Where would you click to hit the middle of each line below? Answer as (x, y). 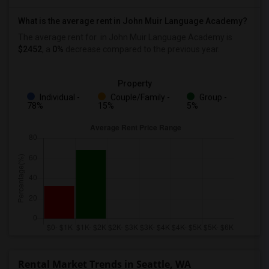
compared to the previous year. (160, 49)
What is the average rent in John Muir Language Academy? (133, 21)
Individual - (59, 97)
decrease (82, 49)
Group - (213, 97)
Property (134, 83)
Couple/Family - (140, 97)
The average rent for (58, 37)
